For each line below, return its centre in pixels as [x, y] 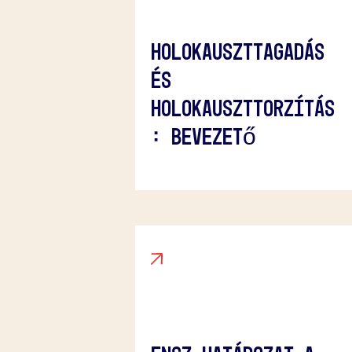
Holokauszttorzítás [243, 108]
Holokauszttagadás [238, 51]
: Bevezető [203, 136]
